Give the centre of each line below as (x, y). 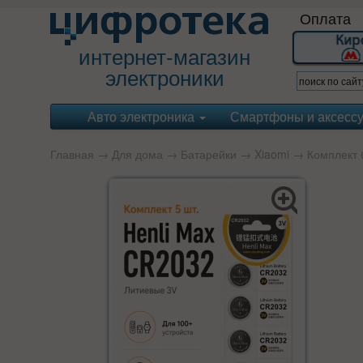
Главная (72, 154)
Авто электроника (143, 116)
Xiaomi (272, 154)
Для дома (137, 154)
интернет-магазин (165, 56)
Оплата (325, 18)
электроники (164, 77)
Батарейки (209, 154)
